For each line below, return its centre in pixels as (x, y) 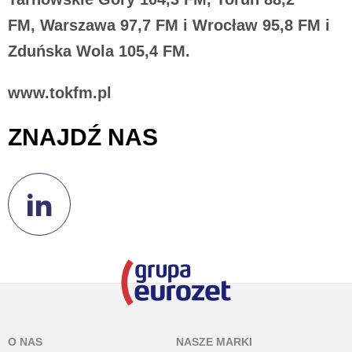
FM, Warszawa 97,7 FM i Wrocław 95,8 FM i (169, 25)
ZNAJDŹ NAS (83, 137)
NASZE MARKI (214, 342)
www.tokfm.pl (60, 93)
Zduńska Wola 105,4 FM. (99, 51)
